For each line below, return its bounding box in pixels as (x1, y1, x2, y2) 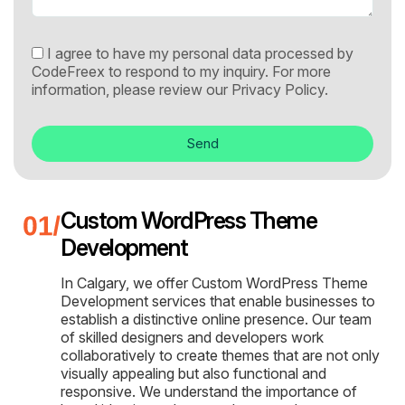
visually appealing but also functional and (61, 363, 326, 382)
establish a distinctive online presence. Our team (61, 309, 372, 328)
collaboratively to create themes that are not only (61, 345, 380, 364)
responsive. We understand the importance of (61, 381, 357, 400)
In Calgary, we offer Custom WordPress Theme (61, 273, 368, 292)
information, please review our (32, 80, 231, 99)
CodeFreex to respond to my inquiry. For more (32, 61, 331, 80)
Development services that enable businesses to (61, 291, 375, 310)
